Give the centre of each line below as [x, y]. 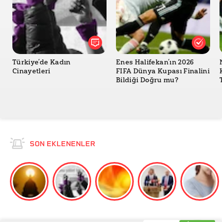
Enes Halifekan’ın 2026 [155, 62]
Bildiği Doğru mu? [147, 80]
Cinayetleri [31, 71]
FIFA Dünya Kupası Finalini [163, 71]
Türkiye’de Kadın [42, 62]
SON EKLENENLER [62, 144]
